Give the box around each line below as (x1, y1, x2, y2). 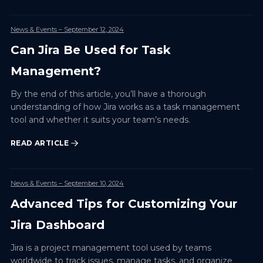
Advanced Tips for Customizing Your (11, 197, 237, 211)
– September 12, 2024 (57, 25, 124, 34)
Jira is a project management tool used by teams (11, 242, 211, 254)
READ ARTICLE (11, 139, 69, 148)
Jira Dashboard (11, 218, 104, 232)
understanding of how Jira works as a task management (11, 102, 240, 113)
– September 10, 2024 (57, 179, 124, 188)
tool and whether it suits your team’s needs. (11, 114, 190, 126)
